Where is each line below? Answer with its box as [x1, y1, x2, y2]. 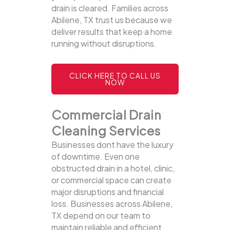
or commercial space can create [51, 175, 171, 186]
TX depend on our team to [51, 210, 150, 221]
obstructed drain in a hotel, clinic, [51, 163, 175, 174]
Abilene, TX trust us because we [51, 14, 172, 26]
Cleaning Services [51, 123, 161, 139]
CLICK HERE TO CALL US [69, 71, 161, 81]
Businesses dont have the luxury [51, 139, 174, 150]
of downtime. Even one [51, 151, 140, 162]
